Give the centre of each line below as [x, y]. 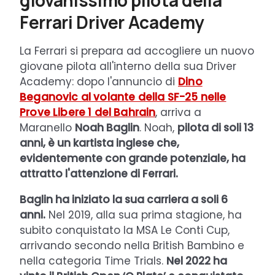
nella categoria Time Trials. [93, 261]
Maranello [47, 127]
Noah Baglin [107, 127]
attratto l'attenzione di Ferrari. [99, 173]
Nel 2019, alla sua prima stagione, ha [144, 215]
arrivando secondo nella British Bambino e [132, 245]
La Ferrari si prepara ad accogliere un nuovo [137, 51]
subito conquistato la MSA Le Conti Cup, [125, 230]
